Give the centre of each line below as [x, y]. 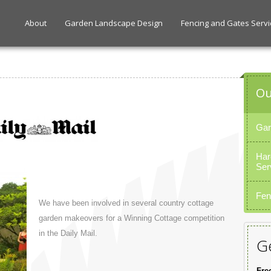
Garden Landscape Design [114, 23]
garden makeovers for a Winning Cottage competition [132, 218]
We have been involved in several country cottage [126, 203]
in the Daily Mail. [68, 233]
